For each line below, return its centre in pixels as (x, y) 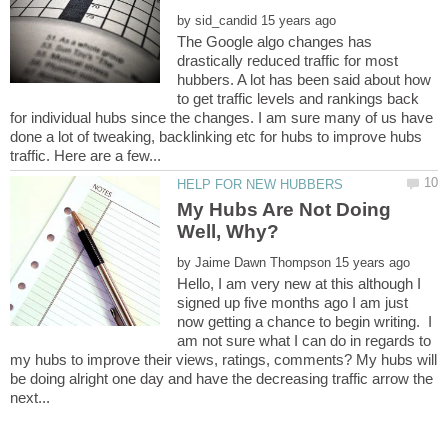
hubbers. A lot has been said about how (304, 79)
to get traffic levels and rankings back (298, 98)
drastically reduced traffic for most (288, 60)
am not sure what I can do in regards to (304, 341)
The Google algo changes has (275, 41)
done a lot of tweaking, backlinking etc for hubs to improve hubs (216, 136)
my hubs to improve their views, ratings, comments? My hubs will (223, 360)
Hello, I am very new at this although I (299, 284)
